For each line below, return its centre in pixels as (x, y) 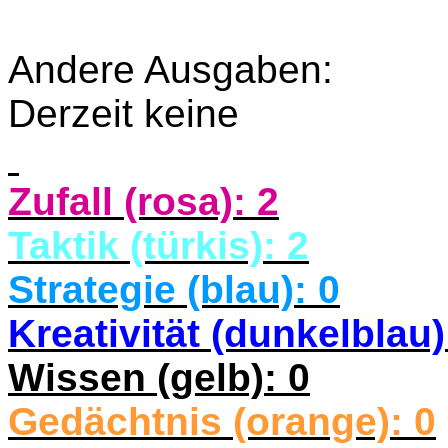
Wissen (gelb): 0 (159, 377)
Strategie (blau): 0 (174, 289)
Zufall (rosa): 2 (143, 201)
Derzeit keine (123, 113)
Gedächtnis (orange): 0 (222, 421)
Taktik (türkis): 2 (158, 245)
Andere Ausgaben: (170, 69)
